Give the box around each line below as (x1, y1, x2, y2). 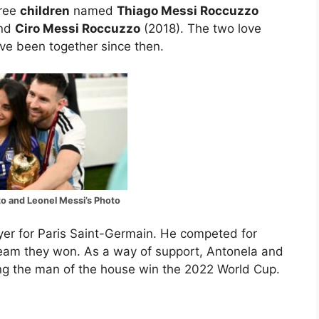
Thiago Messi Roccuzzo (117, 3, 258, 18)
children (20, 3, 70, 18)
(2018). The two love (140, 21, 261, 36)
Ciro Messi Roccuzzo (15, 21, 140, 36)
